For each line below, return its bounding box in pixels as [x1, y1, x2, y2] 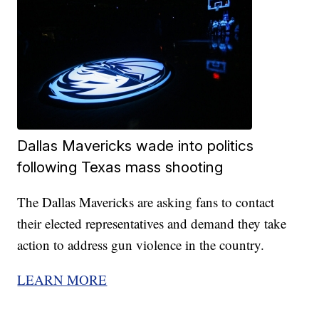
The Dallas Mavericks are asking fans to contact [17, 193, 275, 211]
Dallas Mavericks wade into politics [17, 137, 254, 155]
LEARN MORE [17, 271, 108, 289]
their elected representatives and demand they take [17, 214, 287, 233]
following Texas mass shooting [17, 158, 224, 177]
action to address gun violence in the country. [17, 236, 265, 254]
